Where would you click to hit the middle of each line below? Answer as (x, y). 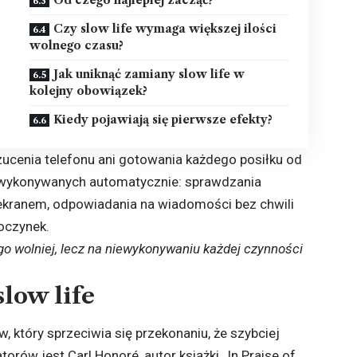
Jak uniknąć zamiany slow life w (149, 74)
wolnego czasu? (77, 45)
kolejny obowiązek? (89, 90)
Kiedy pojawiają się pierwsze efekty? (163, 119)
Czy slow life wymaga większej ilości (165, 28)
